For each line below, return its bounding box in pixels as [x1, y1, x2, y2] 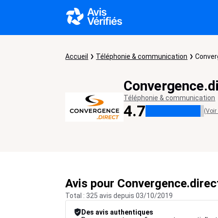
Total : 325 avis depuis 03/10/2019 [65, 192, 173, 200]
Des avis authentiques [81, 208, 154, 216]
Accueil [65, 53, 89, 60]
